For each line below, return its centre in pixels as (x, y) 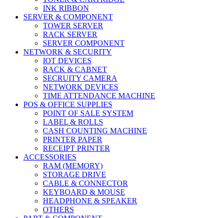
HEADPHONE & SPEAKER (90, 201)
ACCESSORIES (50, 157)
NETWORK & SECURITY (68, 52)
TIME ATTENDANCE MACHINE (99, 96)
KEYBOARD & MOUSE (84, 192)
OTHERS (58, 209)
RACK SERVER (70, 34)
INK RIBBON (66, 8)
